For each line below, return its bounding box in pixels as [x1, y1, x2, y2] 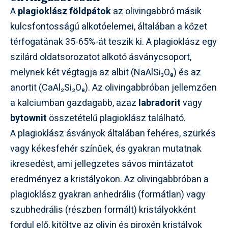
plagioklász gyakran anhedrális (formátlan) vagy [10, 187, 206, 202]
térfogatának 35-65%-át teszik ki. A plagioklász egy [10, 35, 217, 49]
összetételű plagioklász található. [47, 111, 186, 125]
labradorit [138, 96, 181, 110]
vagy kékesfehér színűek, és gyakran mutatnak [10, 141, 202, 156]
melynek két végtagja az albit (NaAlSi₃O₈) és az [10, 65, 201, 79]
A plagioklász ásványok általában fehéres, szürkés [10, 126, 216, 140]
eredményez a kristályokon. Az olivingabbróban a [10, 172, 209, 186]
